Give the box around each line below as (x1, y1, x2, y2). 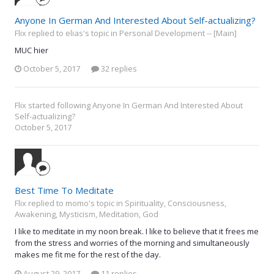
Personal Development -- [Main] (119, 27, 237, 39)
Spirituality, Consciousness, (125, 198, 226, 209)
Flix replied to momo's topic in (15, 198, 125, 209)
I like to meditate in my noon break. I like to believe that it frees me (15, 226, 259, 237)
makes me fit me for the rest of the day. (15, 249, 161, 261)
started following (26, 100, 92, 111)
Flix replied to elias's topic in (15, 27, 119, 39)
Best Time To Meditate (15, 184, 114, 197)
